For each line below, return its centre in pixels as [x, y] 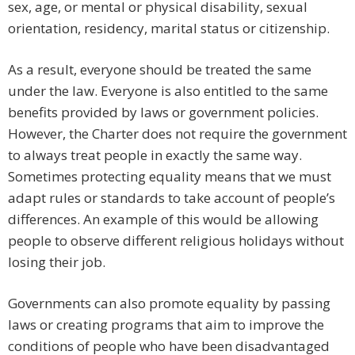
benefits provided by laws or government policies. [163, 113]
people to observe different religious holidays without [176, 241]
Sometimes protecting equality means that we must [170, 177]
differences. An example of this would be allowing [163, 219]
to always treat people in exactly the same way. [155, 155]
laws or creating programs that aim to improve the [166, 325]
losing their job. [57, 262]
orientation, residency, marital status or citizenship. [169, 29]
